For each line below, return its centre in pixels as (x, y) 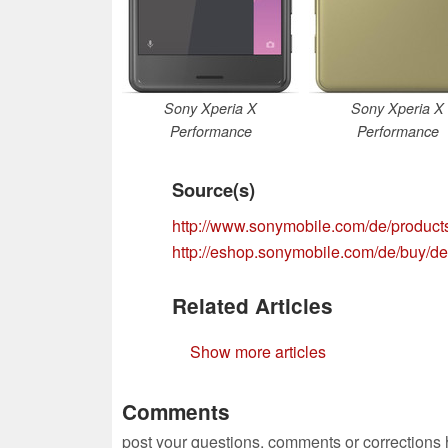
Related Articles (252, 305)
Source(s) (213, 189)
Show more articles (258, 351)
